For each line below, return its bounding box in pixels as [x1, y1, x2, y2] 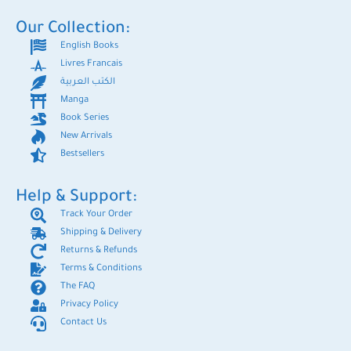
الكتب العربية [60, 78, 115, 89]
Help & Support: [16, 189, 137, 208]
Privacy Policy [60, 300, 118, 311]
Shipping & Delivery [60, 228, 142, 239]
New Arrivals [60, 132, 112, 143]
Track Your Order [60, 210, 132, 221]
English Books [60, 42, 118, 52]
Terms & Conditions [60, 264, 142, 275]
